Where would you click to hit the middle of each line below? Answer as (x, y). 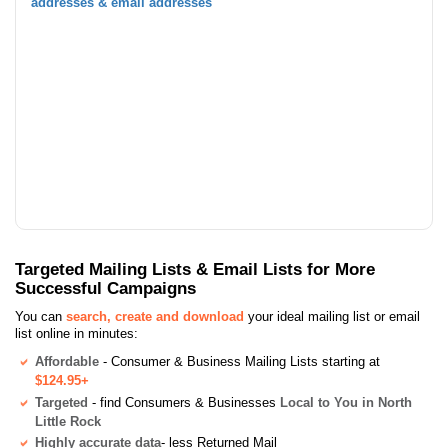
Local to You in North (346, 402)
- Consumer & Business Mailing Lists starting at (239, 361)
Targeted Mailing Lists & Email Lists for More (195, 268)
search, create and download (155, 316)
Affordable (67, 361)
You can (40, 316)
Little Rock (68, 421)
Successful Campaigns (105, 287)
